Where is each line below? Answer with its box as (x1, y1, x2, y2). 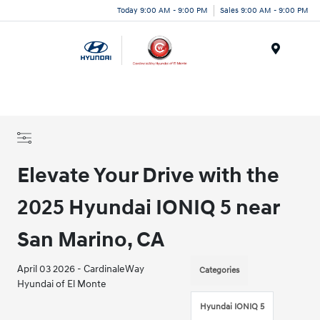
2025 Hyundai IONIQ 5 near (17, 194, 280, 221)
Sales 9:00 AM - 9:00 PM (220, 5, 309, 15)
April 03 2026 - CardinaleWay (17, 263, 145, 275)
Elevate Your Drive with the (17, 162, 280, 189)
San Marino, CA (17, 226, 165, 253)
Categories (199, 265, 239, 276)
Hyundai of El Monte (17, 278, 107, 290)
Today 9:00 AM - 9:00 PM (117, 5, 208, 15)
